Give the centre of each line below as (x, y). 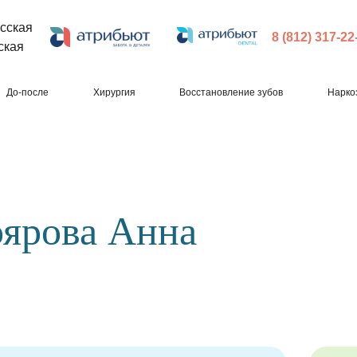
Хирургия (114, 92)
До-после (27, 92)
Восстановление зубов (231, 92)
